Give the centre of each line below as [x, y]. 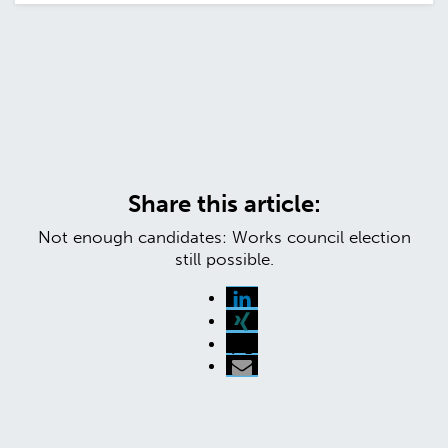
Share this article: [224, 204]
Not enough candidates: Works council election [224, 237]
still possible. [224, 259]
